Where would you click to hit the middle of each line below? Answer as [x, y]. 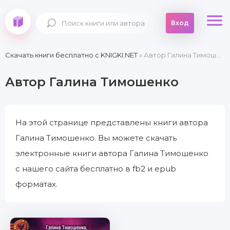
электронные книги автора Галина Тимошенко [112, 153]
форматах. [36, 184]
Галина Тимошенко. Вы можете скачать [96, 138]
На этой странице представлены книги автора [112, 122]
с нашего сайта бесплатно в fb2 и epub [96, 169]
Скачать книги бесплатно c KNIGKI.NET [71, 55]
